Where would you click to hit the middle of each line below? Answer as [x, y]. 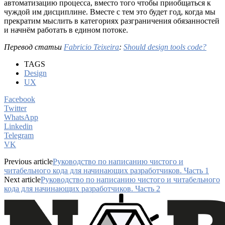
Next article [22, 179]
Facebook [20, 99]
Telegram [19, 135]
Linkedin [18, 126]
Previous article [28, 161]
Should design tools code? [165, 47]
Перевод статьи [34, 47]
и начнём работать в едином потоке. [66, 30]
